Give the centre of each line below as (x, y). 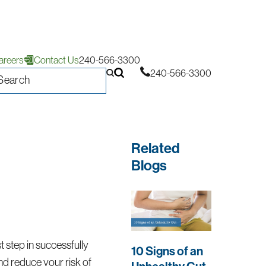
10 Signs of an (167, 251)
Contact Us (56, 60)
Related (155, 148)
